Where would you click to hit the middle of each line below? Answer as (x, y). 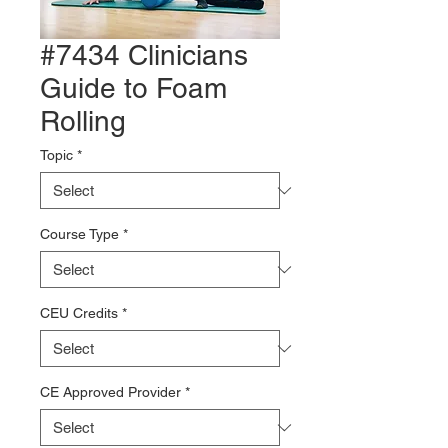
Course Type (79, 234)
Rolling (83, 121)
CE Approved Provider (110, 392)
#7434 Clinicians (144, 55)
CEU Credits (79, 313)
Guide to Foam (133, 88)
